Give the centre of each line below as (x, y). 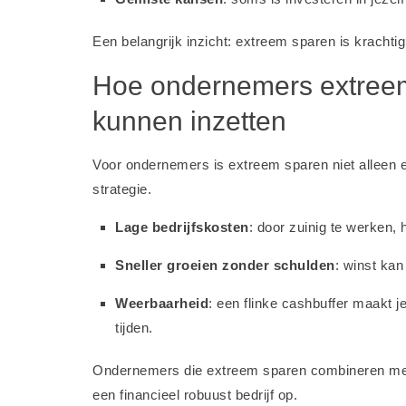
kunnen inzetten (189, 121)
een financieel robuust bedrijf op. (195, 395)
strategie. (122, 189)
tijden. (134, 328)
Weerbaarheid (162, 303)
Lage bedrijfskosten (182, 227)
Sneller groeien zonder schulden (225, 265)
